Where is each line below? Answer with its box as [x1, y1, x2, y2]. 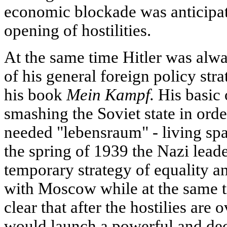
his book [4, 85, 66, 104]
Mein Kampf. [66, 85, 154, 104]
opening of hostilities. [4, 21, 151, 40]
